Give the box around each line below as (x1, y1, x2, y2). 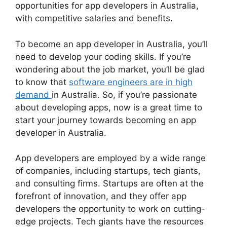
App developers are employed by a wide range (15, 153, 206, 164)
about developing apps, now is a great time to (15, 102, 202, 112)
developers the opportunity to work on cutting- (15, 204, 205, 214)
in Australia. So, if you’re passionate (52, 89, 197, 100)
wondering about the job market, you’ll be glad (15, 64, 205, 74)
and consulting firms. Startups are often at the (15, 178, 204, 189)
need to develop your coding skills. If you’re (15, 51, 191, 62)
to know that (15, 77, 69, 87)
